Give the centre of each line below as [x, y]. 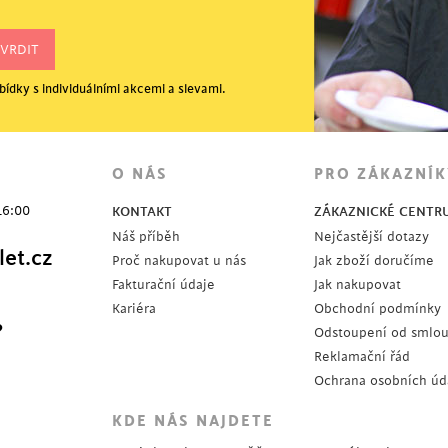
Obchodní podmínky [377, 308]
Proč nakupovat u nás [179, 260]
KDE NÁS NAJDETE [193, 421]
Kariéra [134, 308]
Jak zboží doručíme [374, 260]
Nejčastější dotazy [371, 236]
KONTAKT [142, 211]
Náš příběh [146, 236]
